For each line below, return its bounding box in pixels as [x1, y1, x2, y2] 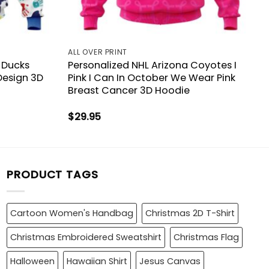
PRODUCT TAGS [7, 167, 98, 183]
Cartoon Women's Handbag [10, 207, 133, 220]
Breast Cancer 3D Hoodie [68, 83, 190, 97]
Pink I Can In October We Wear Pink [68, 70, 236, 85]
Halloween [10, 255, 55, 268]
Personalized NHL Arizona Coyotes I [68, 58, 237, 72]
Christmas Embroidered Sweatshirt [10, 231, 162, 244]
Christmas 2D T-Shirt [145, 207, 235, 220]
